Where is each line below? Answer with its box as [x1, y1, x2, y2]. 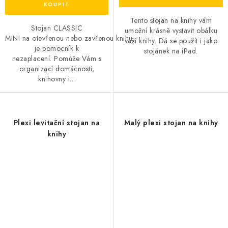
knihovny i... [38, 74, 75, 84]
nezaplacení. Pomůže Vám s [12, 53, 102, 64]
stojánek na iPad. [144, 45, 198, 56]
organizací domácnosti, [19, 64, 95, 74]
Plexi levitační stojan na [13, 118, 100, 128]
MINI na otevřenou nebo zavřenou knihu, [5, 33, 135, 43]
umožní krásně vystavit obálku [124, 25, 218, 36]
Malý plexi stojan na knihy [124, 118, 218, 128]
